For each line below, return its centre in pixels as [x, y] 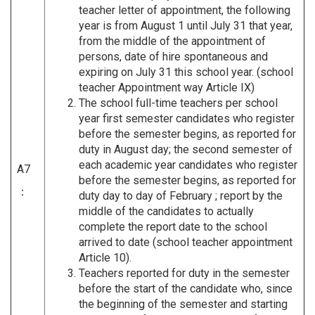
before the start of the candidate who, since [186, 288]
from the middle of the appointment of [172, 41]
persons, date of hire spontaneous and [173, 56]
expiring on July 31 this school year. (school [186, 72]
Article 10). [105, 257]
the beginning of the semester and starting [183, 304]
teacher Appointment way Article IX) [167, 87]
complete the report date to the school [173, 226]
